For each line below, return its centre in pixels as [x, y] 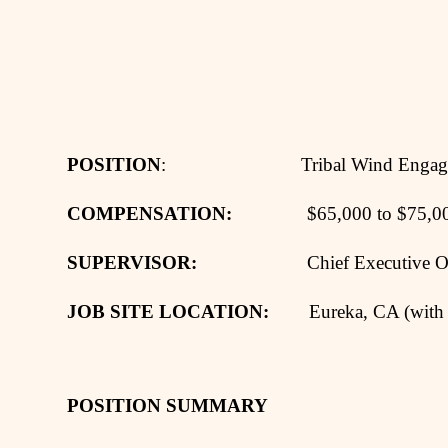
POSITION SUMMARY [168, 405]
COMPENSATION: [150, 213]
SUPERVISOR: [132, 262]
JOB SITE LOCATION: [188, 311]
